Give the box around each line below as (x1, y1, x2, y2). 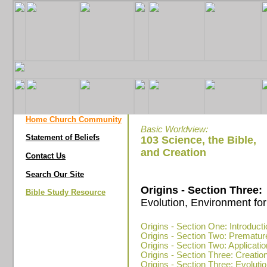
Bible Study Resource (26, 188, 105, 197)
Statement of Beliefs (26, 133, 100, 142)
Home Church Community (26, 115, 122, 124)
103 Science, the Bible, (141, 134, 256, 146)
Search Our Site (26, 170, 84, 179)
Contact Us (26, 151, 66, 160)
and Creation (141, 147, 206, 159)
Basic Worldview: (141, 125, 208, 134)
